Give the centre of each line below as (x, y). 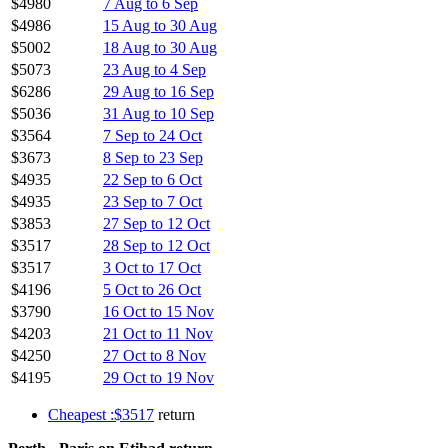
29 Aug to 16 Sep (158, 91)
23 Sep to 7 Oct (152, 201)
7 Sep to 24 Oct (152, 135)
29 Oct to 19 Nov (158, 377)
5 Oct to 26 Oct (152, 289)
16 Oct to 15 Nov (158, 311)
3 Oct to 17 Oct (152, 267)
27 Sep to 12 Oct (156, 223)
